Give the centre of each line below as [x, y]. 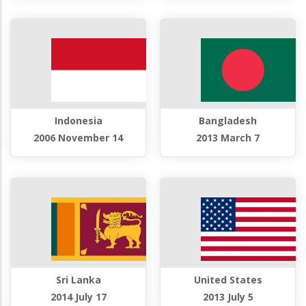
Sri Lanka [78, 280]
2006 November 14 [78, 138]
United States [228, 280]
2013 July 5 [228, 297]
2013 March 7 [228, 138]
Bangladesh [228, 121]
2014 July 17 [78, 297]
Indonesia [78, 121]
